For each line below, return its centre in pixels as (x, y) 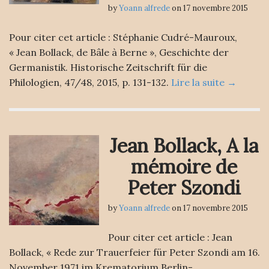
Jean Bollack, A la (184, 146)
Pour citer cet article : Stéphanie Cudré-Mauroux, (123, 37)
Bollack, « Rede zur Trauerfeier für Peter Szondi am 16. (134, 252)
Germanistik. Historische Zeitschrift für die (108, 67)
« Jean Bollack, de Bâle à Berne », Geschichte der (119, 52)
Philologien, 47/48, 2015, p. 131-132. (90, 82)
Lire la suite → (204, 82)
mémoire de (184, 167)
